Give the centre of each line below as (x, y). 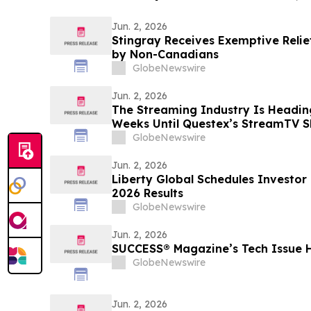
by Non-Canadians (165, 54)
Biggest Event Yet (162, 137)
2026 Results (147, 193)
